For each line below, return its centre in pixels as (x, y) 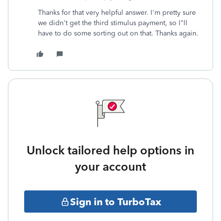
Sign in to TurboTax (115, 202)
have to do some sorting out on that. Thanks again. (118, 33)
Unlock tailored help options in (110, 150)
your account (110, 166)
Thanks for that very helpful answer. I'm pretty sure (117, 13)
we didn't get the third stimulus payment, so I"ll (113, 23)
